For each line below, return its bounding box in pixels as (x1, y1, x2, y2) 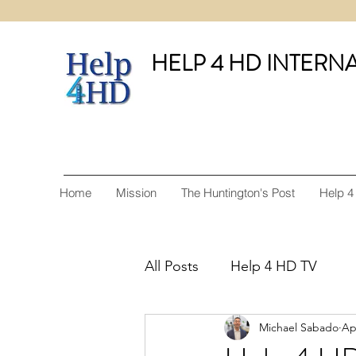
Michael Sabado (259, 319, 339, 335)
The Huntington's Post (181, 185, 295, 200)
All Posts (145, 257, 199, 275)
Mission (116, 185, 157, 200)
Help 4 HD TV (230, 257, 317, 275)
